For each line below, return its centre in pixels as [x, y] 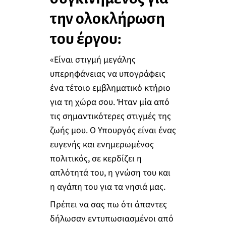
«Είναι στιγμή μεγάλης [93, 60]
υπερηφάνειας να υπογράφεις [107, 74]
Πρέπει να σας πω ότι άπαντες [108, 205]
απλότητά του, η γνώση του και [110, 173]
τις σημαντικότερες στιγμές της [110, 116]
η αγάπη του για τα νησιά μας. [107, 187]
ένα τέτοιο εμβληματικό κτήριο [110, 88]
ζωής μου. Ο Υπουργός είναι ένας [113, 130]
